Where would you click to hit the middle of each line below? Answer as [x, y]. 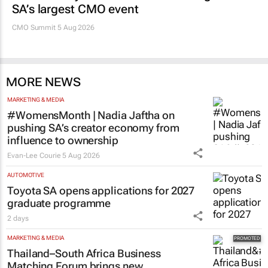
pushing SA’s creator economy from [93, 127]
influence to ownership [63, 140]
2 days [18, 218]
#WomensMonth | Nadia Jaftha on [91, 115]
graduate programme [59, 203]
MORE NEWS [43, 82]
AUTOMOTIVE [26, 175]
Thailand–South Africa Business [84, 253]
